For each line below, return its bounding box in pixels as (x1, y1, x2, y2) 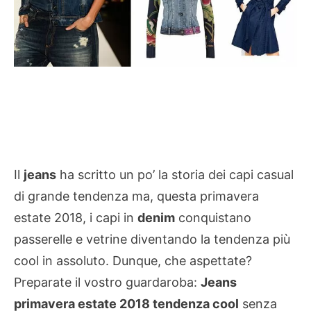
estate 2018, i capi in (14, 210, 137, 226)
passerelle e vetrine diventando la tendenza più (14, 232, 290, 247)
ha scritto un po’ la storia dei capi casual (56, 167, 294, 183)
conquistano (175, 210, 251, 226)
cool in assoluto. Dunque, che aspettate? (14, 253, 255, 269)
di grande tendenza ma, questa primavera (14, 189, 259, 204)
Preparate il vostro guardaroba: (14, 275, 201, 290)
